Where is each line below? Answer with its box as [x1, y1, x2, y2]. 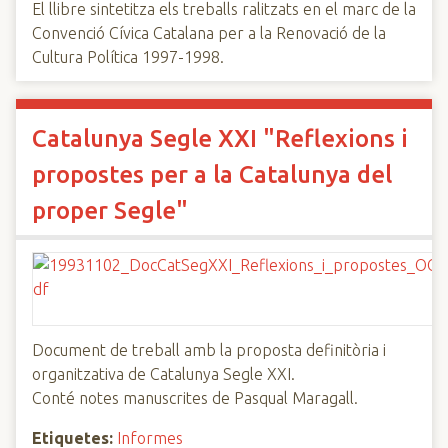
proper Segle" [32, 197, 188, 224]
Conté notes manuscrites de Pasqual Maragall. [32, 389, 358, 407]
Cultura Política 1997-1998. [32, 48, 224, 66]
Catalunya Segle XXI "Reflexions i [32, 125, 408, 152]
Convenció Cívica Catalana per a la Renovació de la [32, 24, 386, 42]
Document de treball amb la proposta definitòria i [32, 341, 386, 359]
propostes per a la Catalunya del [32, 161, 392, 188]
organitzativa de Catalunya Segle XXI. [32, 365, 295, 383]
